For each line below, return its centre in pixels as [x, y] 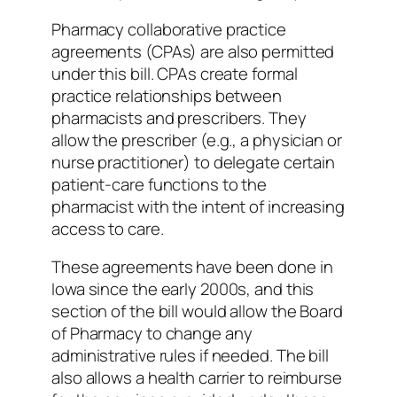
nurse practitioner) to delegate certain [194, 162]
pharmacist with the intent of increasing [198, 206]
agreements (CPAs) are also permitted [193, 51]
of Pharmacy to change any [152, 334]
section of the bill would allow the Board [197, 311]
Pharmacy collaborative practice [169, 29]
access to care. [108, 228]
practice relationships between [167, 95]
